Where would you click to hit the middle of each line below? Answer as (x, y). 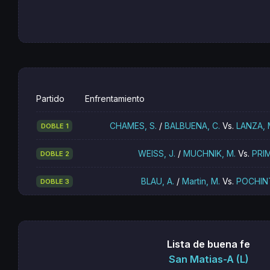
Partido (51, 99)
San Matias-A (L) (209, 259)
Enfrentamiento (115, 99)
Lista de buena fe (209, 244)
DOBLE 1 (55, 126)
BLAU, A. (158, 181)
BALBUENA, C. (193, 126)
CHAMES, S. (133, 126)
